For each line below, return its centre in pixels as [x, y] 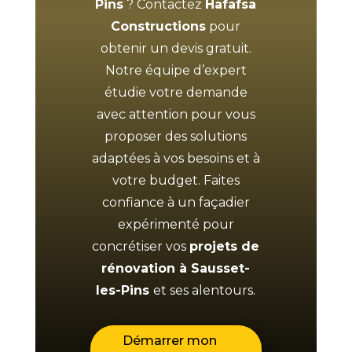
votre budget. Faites [176, 180]
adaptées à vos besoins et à [176, 158]
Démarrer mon [170, 341]
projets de [225, 246]
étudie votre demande [176, 92]
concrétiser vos [141, 246]
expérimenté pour [176, 224]
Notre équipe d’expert [176, 70]
